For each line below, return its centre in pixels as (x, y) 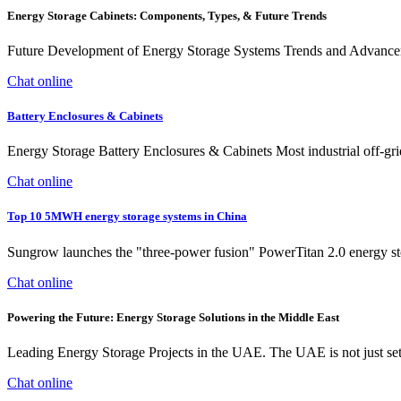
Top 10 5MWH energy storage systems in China (127, 217)
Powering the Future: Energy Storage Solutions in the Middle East (173, 317)
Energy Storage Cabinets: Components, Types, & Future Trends (167, 15)
